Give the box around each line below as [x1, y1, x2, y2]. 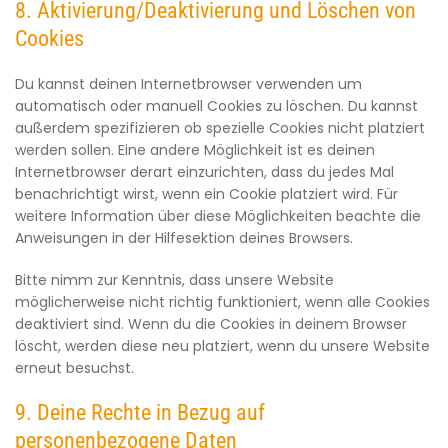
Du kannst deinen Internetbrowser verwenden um [15, 74, 362, 94]
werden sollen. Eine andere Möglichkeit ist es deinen [15, 140, 375, 160]
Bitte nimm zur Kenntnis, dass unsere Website [15, 270, 334, 290]
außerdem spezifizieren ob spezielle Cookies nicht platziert [15, 118, 425, 138]
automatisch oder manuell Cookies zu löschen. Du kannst [15, 96, 418, 116]
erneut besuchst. [15, 358, 134, 378]
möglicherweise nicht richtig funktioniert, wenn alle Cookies [15, 292, 430, 312]
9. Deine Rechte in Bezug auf [15, 400, 265, 425]
